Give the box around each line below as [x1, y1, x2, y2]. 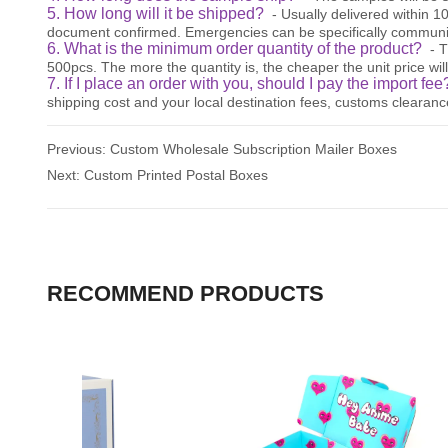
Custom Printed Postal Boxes [83, 166, 268, 183]
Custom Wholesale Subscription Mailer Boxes [109, 140, 397, 157]
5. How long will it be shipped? [46, 4, 272, 22]
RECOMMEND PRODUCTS [46, 280, 324, 306]
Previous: [46, 140, 110, 157]
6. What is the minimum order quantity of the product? [46, 39, 430, 57]
